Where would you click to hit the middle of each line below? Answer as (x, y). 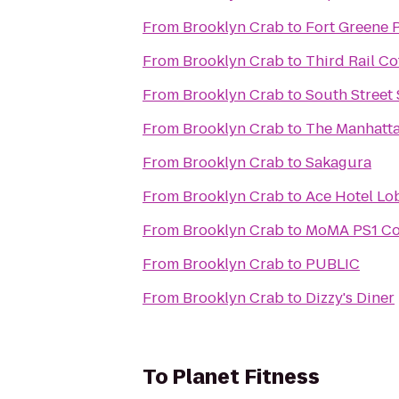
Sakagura (338, 163)
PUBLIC (333, 264)
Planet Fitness (246, 377)
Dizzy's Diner (350, 298)
